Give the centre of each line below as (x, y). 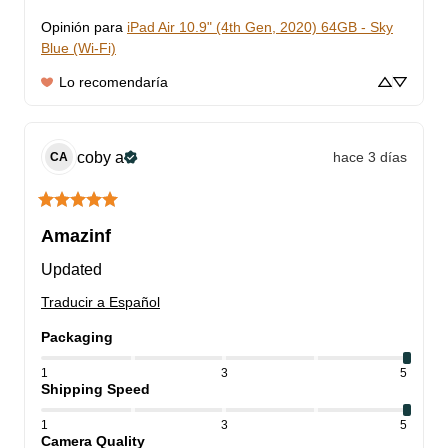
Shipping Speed (95, 389)
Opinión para (82, 27)
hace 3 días (370, 156)
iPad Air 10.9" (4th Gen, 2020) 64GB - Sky (260, 27)
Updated (71, 270)
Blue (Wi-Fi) (78, 48)
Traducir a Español (100, 302)
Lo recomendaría (113, 82)
